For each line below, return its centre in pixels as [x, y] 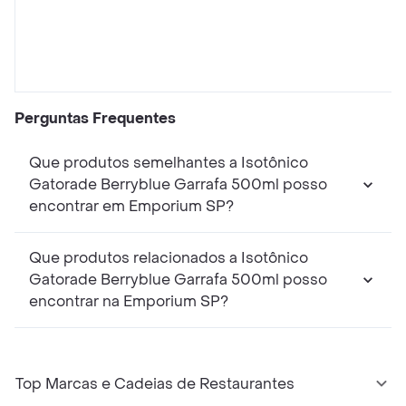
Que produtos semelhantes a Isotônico [169, 163]
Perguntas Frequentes [95, 119]
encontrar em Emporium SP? [131, 207]
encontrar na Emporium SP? [129, 302]
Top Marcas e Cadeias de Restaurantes [155, 384]
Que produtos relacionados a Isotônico [169, 258]
